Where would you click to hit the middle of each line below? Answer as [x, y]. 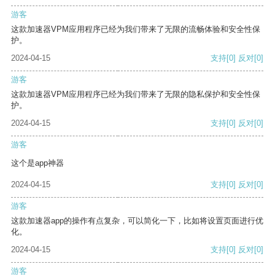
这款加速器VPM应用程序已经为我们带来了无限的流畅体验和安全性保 [136, 29]
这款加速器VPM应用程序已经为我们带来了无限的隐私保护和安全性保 [136, 95]
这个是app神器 [37, 163]
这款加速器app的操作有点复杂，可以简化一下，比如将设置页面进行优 [137, 221]
